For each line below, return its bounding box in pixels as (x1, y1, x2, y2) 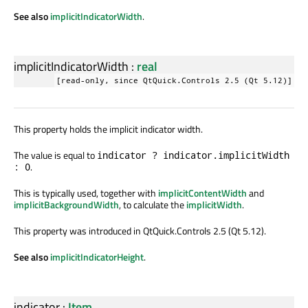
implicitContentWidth (158, 186, 247, 201)
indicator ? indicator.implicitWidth (97, 148, 289, 162)
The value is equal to (14, 148, 97, 163)
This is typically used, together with (14, 186, 158, 201)
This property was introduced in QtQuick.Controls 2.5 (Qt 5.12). (14, 223, 266, 239)
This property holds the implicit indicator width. (14, 122, 203, 137)
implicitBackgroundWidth (14, 197, 119, 212)
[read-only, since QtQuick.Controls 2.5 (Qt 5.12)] (56, 76, 292, 86)
